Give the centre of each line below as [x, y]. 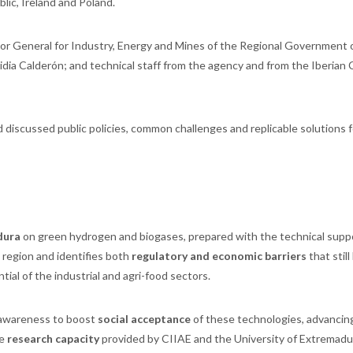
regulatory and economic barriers [219, 256]
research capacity [53, 339]
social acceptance [143, 319]
